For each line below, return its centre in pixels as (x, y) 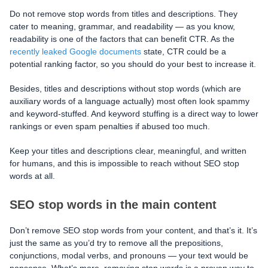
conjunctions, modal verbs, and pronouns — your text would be (129, 255)
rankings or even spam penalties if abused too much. (110, 126)
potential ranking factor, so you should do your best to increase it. (133, 64)
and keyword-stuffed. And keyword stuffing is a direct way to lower (134, 113)
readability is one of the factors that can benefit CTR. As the (122, 39)
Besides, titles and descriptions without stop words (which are (125, 88)
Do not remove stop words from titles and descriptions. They (124, 13)
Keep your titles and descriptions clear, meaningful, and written (128, 150)
